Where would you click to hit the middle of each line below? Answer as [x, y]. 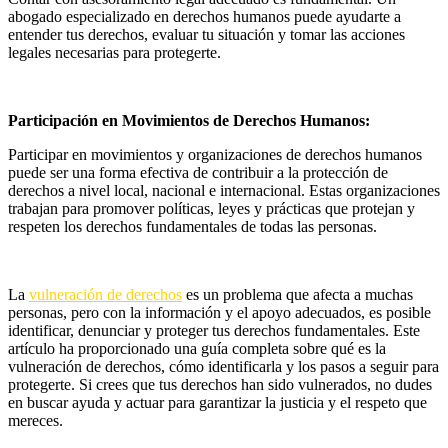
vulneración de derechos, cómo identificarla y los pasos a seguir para [223, 366]
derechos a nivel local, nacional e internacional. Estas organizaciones [224, 190]
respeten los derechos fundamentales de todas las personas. [192, 226]
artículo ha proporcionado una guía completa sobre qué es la [197, 348]
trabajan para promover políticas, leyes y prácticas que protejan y [211, 208]
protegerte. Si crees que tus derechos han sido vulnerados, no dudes [220, 384]
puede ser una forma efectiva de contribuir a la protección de [198, 172]
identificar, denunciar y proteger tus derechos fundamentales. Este [214, 330]
